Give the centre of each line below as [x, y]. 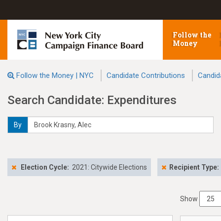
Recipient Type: [194, 167]
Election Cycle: [45, 167]
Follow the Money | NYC [55, 75]
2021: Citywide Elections [110, 167]
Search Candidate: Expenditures [92, 100]
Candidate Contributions [146, 75]
